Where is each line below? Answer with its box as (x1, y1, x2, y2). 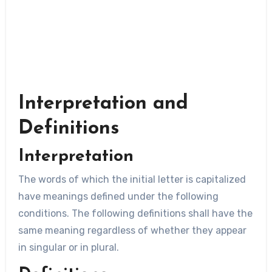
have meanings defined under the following (18, 190, 219, 202)
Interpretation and (18, 94, 188, 114)
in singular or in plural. (18, 241, 119, 253)
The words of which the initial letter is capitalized (18, 173, 246, 185)
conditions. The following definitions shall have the (18, 207, 253, 219)
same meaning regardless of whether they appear (18, 224, 246, 236)
